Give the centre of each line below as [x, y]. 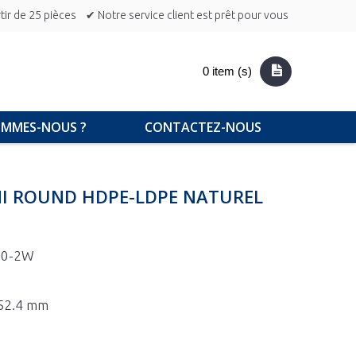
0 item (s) [228, 71]
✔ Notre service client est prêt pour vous [187, 15]
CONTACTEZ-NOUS [203, 127]
